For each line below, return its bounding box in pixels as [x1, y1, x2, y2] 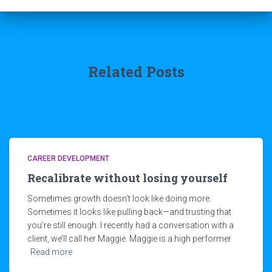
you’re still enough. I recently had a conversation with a [27, 220, 234, 230]
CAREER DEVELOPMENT [27, 154, 109, 163]
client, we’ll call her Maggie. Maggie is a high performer [27, 234, 231, 243]
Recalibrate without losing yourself [27, 171, 228, 185]
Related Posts [87, 62, 185, 81]
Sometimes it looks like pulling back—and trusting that [27, 207, 231, 217]
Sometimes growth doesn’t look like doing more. [27, 194, 211, 203]
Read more [30, 247, 72, 257]
